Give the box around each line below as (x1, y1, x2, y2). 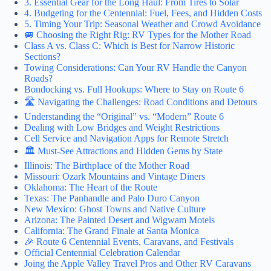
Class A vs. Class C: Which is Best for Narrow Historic (24, 40, 235, 51)
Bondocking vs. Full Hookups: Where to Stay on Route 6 (24, 83, 244, 94)
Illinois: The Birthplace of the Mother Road (24, 160, 189, 171)
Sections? (24, 51, 60, 62)
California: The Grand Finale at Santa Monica (24, 225, 199, 236)
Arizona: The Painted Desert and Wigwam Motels (24, 214, 215, 225)
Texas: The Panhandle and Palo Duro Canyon (24, 192, 200, 203)
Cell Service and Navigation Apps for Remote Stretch (24, 132, 229, 143)
